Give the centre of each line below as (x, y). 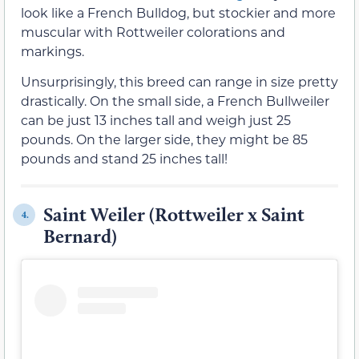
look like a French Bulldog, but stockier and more (178, 12)
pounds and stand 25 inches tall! (124, 159)
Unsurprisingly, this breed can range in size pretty (179, 82)
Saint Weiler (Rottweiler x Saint (174, 215)
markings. (52, 51)
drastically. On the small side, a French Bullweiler (175, 101)
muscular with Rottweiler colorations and (153, 32)
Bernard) (80, 236)
